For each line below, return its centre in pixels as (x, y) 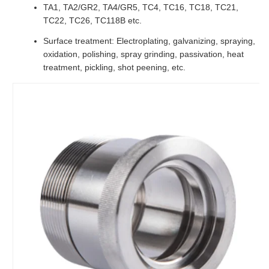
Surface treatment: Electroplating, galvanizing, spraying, (149, 41)
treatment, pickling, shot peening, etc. (114, 67)
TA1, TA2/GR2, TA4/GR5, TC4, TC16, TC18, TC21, (141, 7)
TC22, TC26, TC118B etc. (92, 20)
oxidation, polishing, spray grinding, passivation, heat (144, 54)
